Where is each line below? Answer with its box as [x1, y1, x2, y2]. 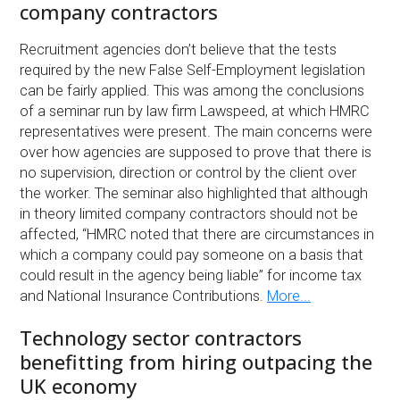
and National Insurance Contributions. [20, 287, 268, 304]
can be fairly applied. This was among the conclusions [20, 81, 365, 99]
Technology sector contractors [20, 323, 303, 351]
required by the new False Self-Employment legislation [20, 61, 366, 79]
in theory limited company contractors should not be [20, 204, 359, 222]
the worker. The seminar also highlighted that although [20, 184, 369, 202]
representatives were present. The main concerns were [20, 122, 373, 140]
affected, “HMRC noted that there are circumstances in [20, 225, 375, 243]
